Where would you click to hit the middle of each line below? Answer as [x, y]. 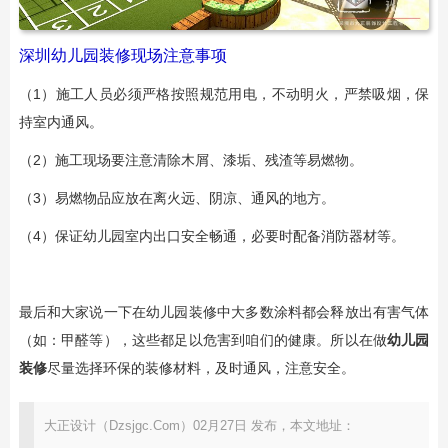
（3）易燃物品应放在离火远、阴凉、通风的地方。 [176, 198]
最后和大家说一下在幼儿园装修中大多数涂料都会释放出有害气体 [224, 312]
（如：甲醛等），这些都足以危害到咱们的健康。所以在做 [203, 340]
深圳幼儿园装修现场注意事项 [122, 55]
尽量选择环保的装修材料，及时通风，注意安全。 [200, 368]
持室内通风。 [60, 122]
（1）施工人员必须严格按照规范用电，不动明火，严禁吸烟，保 [224, 94]
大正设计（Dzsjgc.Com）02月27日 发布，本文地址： [199, 425]
